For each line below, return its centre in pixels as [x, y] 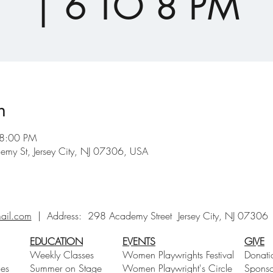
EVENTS [139, 241]
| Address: [59, 216]
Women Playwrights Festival [178, 255]
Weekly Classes [62, 255]
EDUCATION [56, 241]
